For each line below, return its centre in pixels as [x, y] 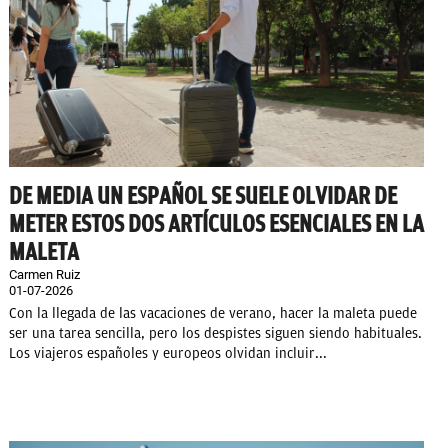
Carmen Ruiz [44, 275]
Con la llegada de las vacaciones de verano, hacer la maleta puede [213, 314]
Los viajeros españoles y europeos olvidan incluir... [168, 354]
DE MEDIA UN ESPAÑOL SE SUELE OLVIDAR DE [203, 196]
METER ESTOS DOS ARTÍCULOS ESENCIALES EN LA [216, 224]
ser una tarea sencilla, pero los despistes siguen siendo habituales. [215, 334]
